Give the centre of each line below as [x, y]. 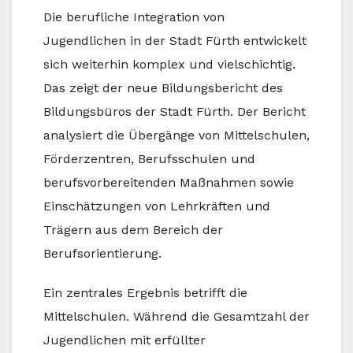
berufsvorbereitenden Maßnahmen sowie [169, 183]
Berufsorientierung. [102, 254]
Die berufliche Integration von [134, 17]
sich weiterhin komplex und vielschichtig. [169, 65]
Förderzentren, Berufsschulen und [149, 159]
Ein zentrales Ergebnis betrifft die [145, 293]
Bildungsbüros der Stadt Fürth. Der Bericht [175, 112]
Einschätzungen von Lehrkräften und [157, 206]
